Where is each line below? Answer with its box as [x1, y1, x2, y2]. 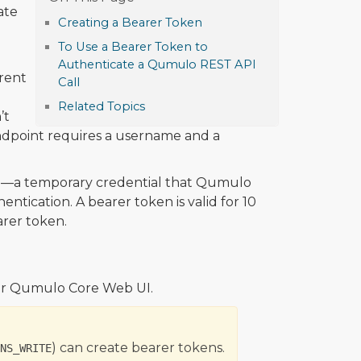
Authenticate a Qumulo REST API [58, 57, 256, 73]
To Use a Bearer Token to [58, 39, 208, 55]
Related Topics [58, 99, 145, 114]
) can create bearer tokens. [51, 340, 225, 356]
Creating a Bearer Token [58, 15, 202, 31]
